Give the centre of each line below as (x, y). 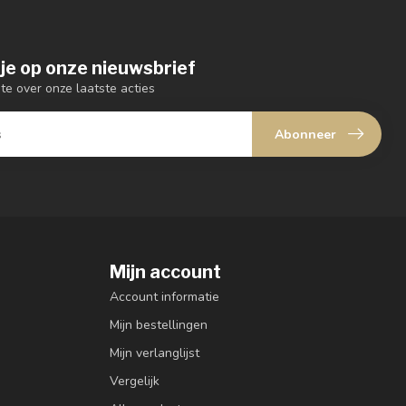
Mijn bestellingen (159, 325)
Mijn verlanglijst (155, 353)
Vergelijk (135, 382)
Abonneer (305, 134)
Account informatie (164, 297)
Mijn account (165, 272)
